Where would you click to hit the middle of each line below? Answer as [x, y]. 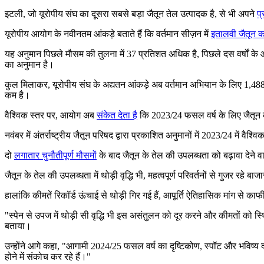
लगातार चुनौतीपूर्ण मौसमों [55, 155]
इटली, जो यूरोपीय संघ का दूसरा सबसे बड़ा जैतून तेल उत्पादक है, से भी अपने [131, 14]
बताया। [18, 226]
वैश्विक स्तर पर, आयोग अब [51, 115]
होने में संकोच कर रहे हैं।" [48, 256]
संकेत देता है [117, 115]
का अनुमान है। [29, 64]
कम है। [17, 95]
